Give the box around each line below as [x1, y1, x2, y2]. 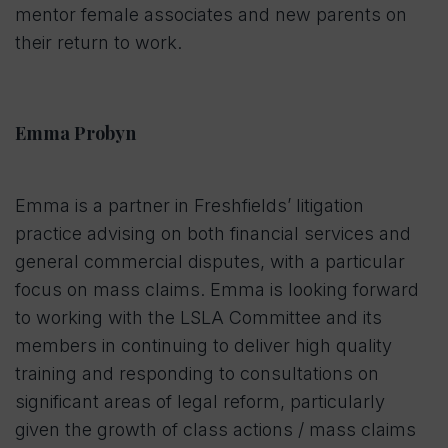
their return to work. [15, 32, 182, 54]
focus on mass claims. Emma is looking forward [15, 279, 419, 301]
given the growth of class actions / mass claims [15, 419, 416, 441]
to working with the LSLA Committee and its [15, 307, 382, 329]
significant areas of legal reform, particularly [15, 391, 385, 413]
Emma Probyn [15, 121, 136, 146]
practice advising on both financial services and [15, 223, 411, 245]
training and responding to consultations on [15, 363, 379, 385]
